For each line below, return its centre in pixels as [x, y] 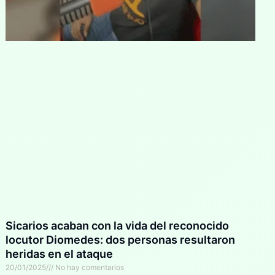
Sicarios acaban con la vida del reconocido [118, 225]
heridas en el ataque [60, 254]
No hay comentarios [89, 267]
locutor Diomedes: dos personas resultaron [121, 239]
